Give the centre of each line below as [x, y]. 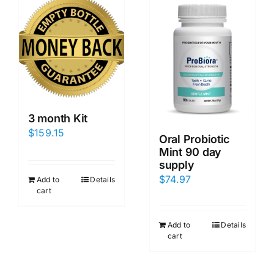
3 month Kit [58, 119]
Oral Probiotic [194, 139]
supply [177, 165]
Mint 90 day [191, 152]
